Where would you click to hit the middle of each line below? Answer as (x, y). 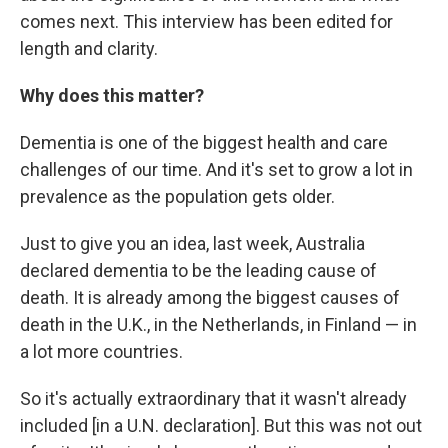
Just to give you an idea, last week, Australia (192, 243)
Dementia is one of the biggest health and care (204, 142)
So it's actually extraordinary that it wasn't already (213, 398)
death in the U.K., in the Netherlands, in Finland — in (218, 324)
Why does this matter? (112, 95)
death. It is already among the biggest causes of (210, 297)
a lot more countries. (101, 351)
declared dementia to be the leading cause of (198, 270)
